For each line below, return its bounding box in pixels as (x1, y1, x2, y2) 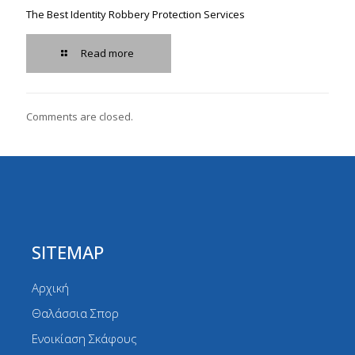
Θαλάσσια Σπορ (32, 304, 119, 321)
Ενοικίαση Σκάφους (32, 330, 137, 346)
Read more (81, 45, 135, 60)
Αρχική (32, 279, 69, 296)
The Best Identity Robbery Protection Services (26, 6, 245, 21)
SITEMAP (32, 239, 104, 264)
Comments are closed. (26, 109, 133, 124)
